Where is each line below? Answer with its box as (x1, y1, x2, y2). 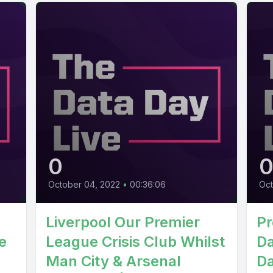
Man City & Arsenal (45, 252, 181, 271)
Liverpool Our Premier (45, 213, 200, 232)
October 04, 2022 (48, 179, 120, 190)
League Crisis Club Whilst (45, 233, 225, 251)
